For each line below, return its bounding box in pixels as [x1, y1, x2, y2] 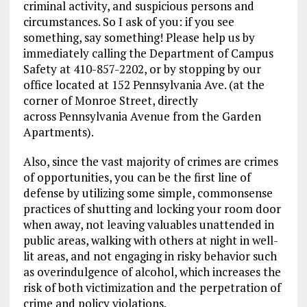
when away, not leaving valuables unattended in [23, 217, 274, 233]
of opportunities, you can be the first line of [23, 169, 251, 186]
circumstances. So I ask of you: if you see [23, 14, 234, 30]
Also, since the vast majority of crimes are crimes [23, 153, 278, 170]
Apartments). [23, 124, 94, 140]
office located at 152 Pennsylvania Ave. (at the [23, 77, 265, 93]
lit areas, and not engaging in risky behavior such [23, 248, 277, 265]
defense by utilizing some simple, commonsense [23, 185, 273, 201]
